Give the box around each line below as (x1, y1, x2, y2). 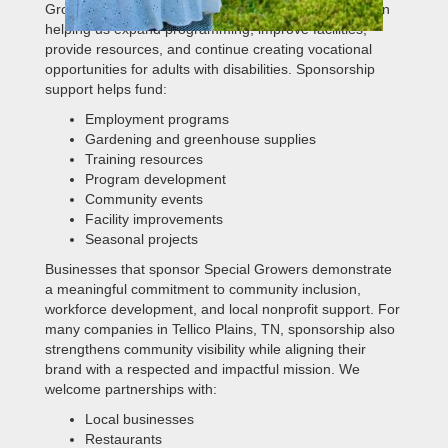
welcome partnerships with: (44, 381, 217, 397)
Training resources (84, 151, 203, 167)
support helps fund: (44, 81, 167, 97)
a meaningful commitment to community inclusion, (44, 281, 361, 297)
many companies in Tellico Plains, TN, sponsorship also (44, 321, 395, 337)
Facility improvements (84, 211, 223, 227)
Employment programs (84, 111, 229, 127)
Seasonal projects (84, 231, 198, 247)
